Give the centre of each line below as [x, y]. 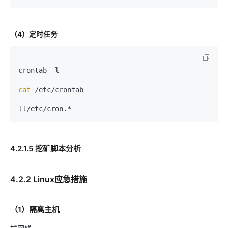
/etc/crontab [57, 90]
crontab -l [39, 70]
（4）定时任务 [34, 34]
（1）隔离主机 [35, 209]
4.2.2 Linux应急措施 [49, 179]
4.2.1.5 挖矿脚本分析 [46, 148]
